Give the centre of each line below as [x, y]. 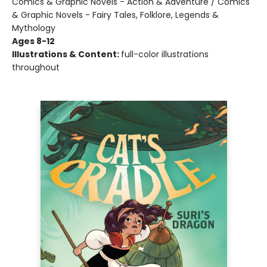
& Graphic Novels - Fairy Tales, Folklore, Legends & [115, 15]
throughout [36, 67]
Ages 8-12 [33, 41]
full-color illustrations [165, 54]
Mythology [34, 28]
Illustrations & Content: [66, 54]
